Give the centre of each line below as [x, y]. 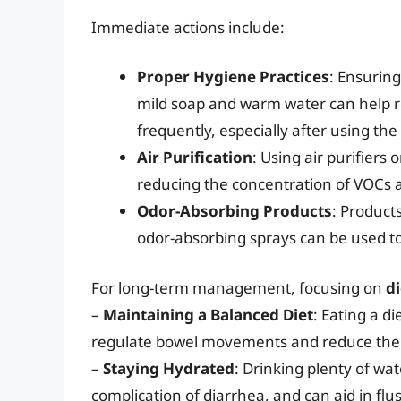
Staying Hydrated [169, 368]
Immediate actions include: [188, 27]
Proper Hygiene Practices [233, 77]
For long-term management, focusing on [239, 287]
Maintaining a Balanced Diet [208, 314]
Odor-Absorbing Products [235, 211]
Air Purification [195, 158]
